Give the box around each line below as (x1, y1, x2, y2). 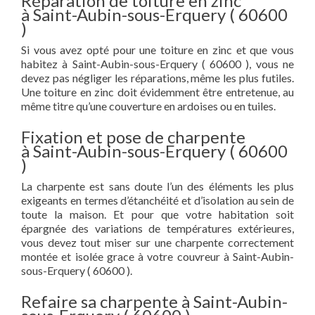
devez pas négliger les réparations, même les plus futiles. (21, 71, 294, 84)
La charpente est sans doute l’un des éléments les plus (21, 179, 294, 193)
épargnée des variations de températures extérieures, (21, 221, 294, 235)
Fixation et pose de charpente (21, 127, 245, 147)
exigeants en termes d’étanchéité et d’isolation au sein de (21, 193, 294, 207)
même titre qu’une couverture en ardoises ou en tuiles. (21, 99, 276, 112)
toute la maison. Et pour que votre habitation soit (21, 207, 294, 221)
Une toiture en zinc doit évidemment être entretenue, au (21, 85, 294, 98)
